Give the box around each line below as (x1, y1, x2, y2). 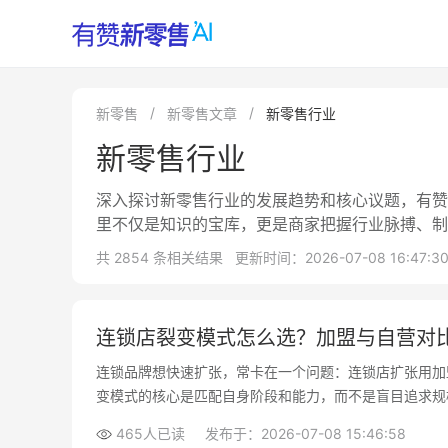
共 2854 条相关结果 (96, 249, 223, 266)
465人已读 (116, 425, 185, 442)
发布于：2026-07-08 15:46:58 (205, 425, 406, 442)
